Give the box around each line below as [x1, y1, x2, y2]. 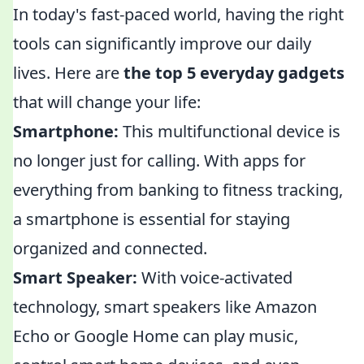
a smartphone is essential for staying [13, 208, 290, 230]
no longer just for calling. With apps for [13, 149, 305, 171]
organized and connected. [13, 237, 207, 259]
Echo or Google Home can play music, [13, 325, 298, 347]
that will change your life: [13, 91, 201, 113]
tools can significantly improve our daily [13, 32, 311, 54]
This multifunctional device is [119, 120, 340, 142]
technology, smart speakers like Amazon [13, 296, 317, 318]
